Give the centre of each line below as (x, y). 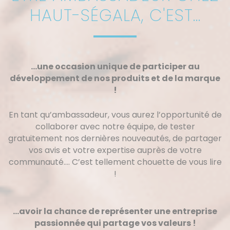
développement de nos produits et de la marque (115, 79)
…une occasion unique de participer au (115, 67)
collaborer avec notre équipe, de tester (115, 127)
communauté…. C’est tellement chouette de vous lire (115, 162)
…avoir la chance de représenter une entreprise (115, 212)
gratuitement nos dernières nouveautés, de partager (115, 139)
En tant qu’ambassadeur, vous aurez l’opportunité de (115, 115)
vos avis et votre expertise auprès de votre (115, 150)
